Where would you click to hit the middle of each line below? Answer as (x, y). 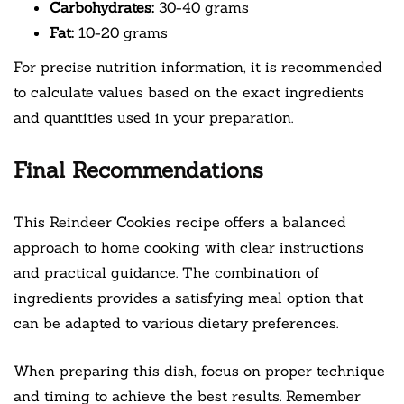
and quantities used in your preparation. (153, 117)
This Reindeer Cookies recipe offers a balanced (180, 221)
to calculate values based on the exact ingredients (189, 92)
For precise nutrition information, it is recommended (198, 66)
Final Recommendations (138, 170)
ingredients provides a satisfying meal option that (188, 297)
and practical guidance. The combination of (166, 272)
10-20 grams (121, 32)
